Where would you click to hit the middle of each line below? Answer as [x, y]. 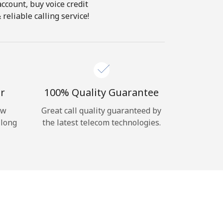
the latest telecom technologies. [101, 122]
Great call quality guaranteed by [101, 111]
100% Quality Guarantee [101, 92]
